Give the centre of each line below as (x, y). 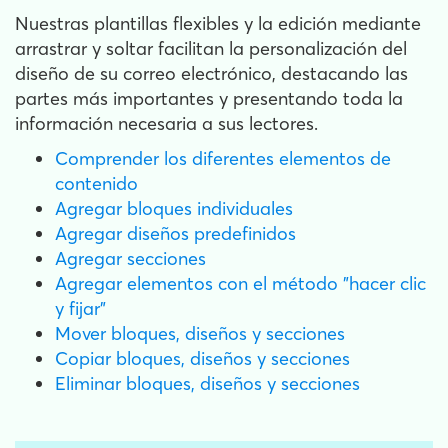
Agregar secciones (130, 258)
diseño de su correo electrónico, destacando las (211, 73)
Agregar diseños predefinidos (175, 233)
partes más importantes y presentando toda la (209, 98)
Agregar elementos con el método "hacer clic (240, 283)
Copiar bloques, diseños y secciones (202, 358)
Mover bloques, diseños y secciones (200, 333)
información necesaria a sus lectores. (166, 123)
